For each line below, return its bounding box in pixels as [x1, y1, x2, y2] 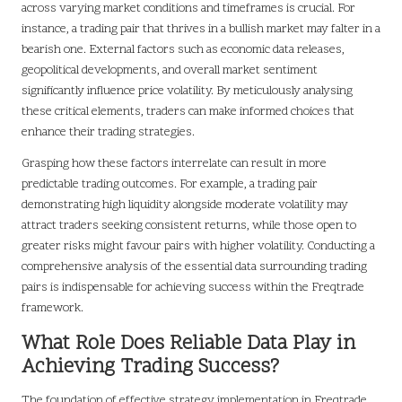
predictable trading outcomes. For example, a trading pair [22, 176, 318, 194]
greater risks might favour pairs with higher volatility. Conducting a [22, 238, 375, 256]
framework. [22, 300, 83, 318]
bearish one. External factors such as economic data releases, [22, 41, 345, 59]
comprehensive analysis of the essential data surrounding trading [22, 258, 367, 276]
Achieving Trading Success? [22, 354, 279, 382]
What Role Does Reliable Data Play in [22, 330, 355, 359]
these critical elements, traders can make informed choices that [22, 103, 354, 121]
